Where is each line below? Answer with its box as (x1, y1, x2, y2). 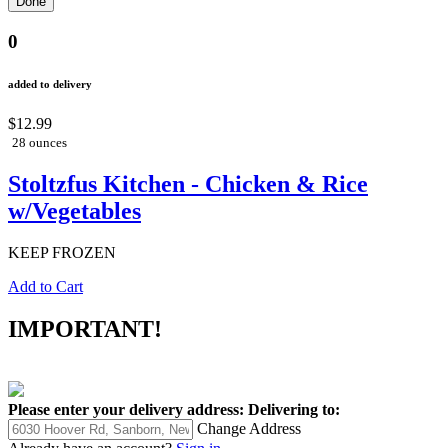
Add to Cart (8, 278, 83, 296)
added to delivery (8, 77, 92, 90)
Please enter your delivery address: (8, 401, 244, 419)
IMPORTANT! (8, 316, 162, 343)
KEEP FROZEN (8, 244, 116, 262)
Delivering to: (248, 401, 340, 419)
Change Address (197, 420, 301, 438)
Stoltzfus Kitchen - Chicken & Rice (8, 170, 368, 197)
